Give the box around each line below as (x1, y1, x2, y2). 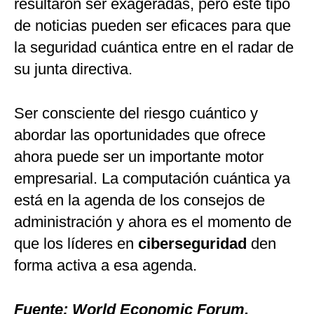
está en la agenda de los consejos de (14, 191, 265, 210)
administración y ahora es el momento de (14, 213, 292, 231)
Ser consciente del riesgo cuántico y (14, 104, 258, 123)
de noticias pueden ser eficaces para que (14, 17, 291, 35)
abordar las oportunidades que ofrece (14, 126, 266, 144)
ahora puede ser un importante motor (14, 148, 264, 166)
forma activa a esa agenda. (14, 257, 197, 275)
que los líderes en (14, 235, 138, 253)
